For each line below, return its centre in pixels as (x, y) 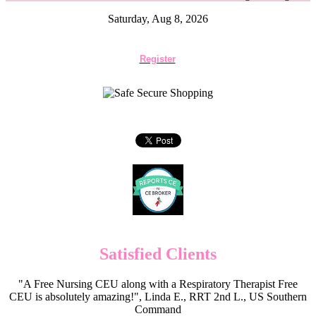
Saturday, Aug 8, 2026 (158, 19)
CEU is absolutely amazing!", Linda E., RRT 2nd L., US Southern (158, 296)
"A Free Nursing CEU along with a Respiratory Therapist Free (158, 284)
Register (157, 59)
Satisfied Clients (158, 254)
